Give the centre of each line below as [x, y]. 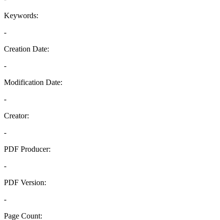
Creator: [16, 116]
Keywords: [21, 15]
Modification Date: [33, 82]
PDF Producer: [27, 149]
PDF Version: [25, 182]
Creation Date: [27, 49]
